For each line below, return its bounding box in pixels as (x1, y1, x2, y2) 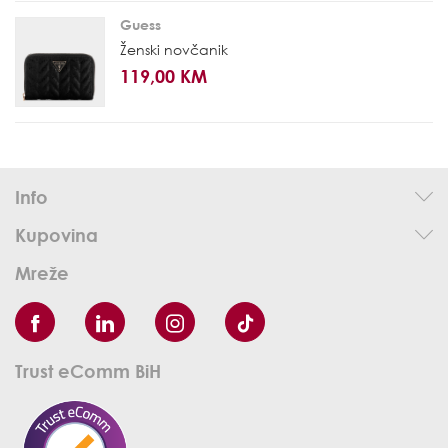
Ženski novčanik (120, 40, 228, 58)
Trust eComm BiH (15, 359, 161, 382)
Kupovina (15, 223, 98, 246)
